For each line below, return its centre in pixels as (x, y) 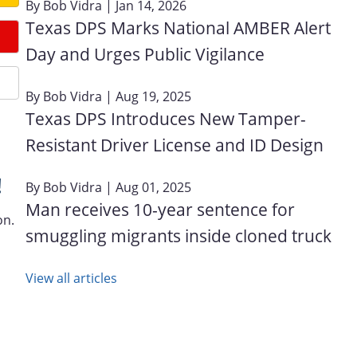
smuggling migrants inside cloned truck (178, 235)
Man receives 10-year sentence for (160, 209)
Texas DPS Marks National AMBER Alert (178, 27)
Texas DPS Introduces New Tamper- (166, 118)
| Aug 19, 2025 (147, 96)
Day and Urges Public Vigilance (145, 54)
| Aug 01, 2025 (147, 187)
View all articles (71, 278)
